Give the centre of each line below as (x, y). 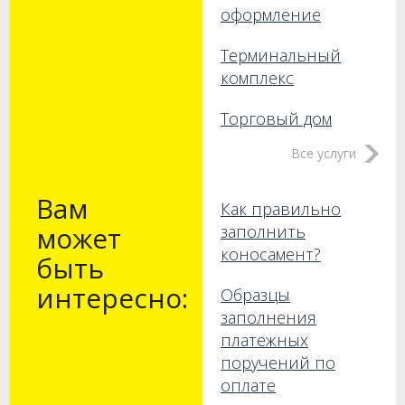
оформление (271, 14)
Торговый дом (276, 118)
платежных (264, 340)
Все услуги (324, 153)
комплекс (257, 78)
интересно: (112, 298)
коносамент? (271, 254)
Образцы (255, 295)
